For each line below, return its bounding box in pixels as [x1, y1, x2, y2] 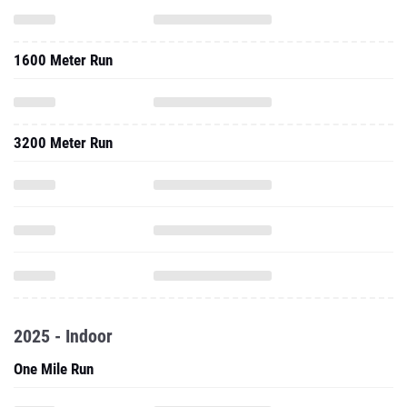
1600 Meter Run [14, 51, 113, 69]
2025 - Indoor [14, 325, 113, 347]
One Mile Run [14, 360, 94, 378]
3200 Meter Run [14, 134, 113, 152]
